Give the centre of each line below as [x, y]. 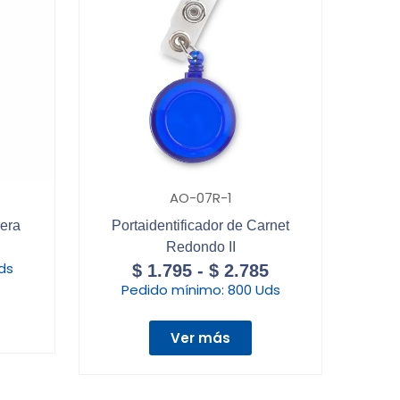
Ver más [200, 338]
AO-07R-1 [200, 198]
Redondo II [200, 247]
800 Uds [254, 290]
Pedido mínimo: [174, 290]
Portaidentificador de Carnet [200, 226]
